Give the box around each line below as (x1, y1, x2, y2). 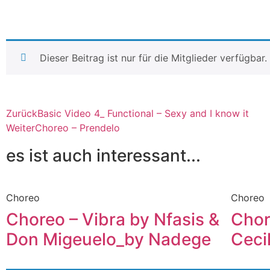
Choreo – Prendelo (35, 121, 120, 134)
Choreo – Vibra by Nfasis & (6, 209, 219, 230)
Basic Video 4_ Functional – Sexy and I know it (37, 107, 249, 119)
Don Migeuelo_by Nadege (6, 228, 211, 250)
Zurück (6, 107, 37, 119)
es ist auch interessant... (6, 145, 201, 166)
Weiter (6, 121, 35, 134)
